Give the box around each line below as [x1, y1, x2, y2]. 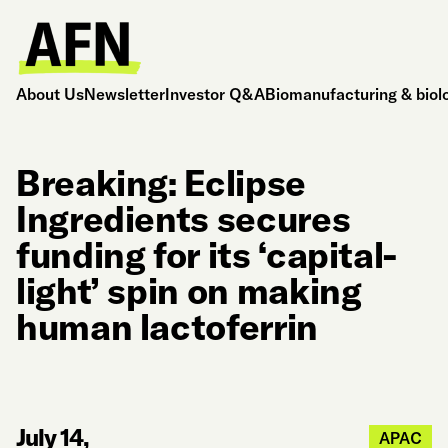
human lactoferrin [16, 304, 318, 349]
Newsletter [84, 83, 165, 104]
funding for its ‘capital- [16, 232, 398, 277]
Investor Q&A [165, 83, 265, 104]
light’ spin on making [16, 268, 362, 313]
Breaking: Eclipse [16, 160, 306, 205]
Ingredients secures [16, 196, 351, 241]
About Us [16, 83, 84, 104]
